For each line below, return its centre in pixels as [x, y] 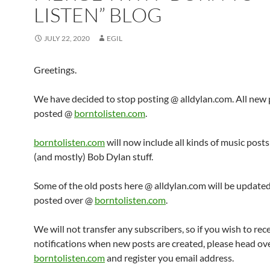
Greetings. [55, 70]
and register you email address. [169, 258]
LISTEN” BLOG [98, 15]
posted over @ [64, 200]
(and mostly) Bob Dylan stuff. [93, 156]
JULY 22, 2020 [67, 38]
